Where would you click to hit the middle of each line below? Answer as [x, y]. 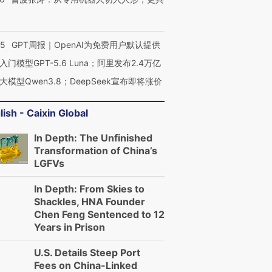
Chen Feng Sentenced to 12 [99, 214]
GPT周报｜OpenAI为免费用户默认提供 [86, 45]
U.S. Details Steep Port [87, 253]
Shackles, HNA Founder [90, 202]
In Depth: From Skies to [89, 189]
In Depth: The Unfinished [93, 138]
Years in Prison [70, 227]
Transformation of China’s [96, 151]
